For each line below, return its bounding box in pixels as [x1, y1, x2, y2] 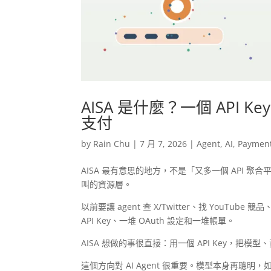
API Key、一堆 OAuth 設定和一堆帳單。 [81, 215, 235, 227]
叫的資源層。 [81, 178, 132, 191]
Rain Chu [93, 138, 131, 150]
